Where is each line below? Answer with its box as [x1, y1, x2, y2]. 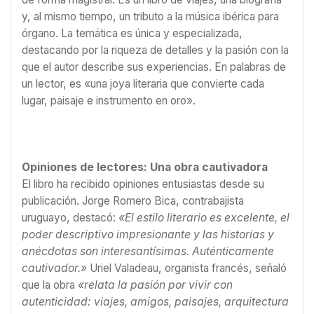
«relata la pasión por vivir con [78, 278, 233, 292]
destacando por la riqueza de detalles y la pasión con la [22, 43, 289, 57]
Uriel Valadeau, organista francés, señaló [87, 261, 287, 275]
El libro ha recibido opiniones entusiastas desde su [22, 177, 264, 191]
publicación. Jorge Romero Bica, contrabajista [22, 193, 244, 207]
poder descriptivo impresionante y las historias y [22, 227, 274, 241]
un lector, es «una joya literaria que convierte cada [22, 76, 264, 90]
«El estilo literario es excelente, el [118, 210, 289, 224]
